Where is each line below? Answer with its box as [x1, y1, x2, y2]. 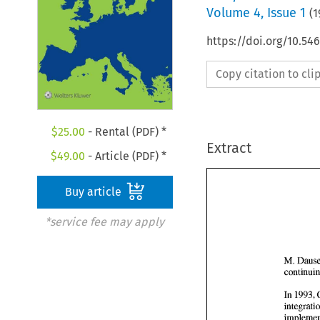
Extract [206, 139, 251, 156]
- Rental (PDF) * [84, 125, 166, 139]
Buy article [65, 185, 125, 199]
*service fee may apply [44, 215, 164, 229]
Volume [206, 4, 254, 21]
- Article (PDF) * [85, 149, 167, 164]
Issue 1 [266, 4, 306, 21]
